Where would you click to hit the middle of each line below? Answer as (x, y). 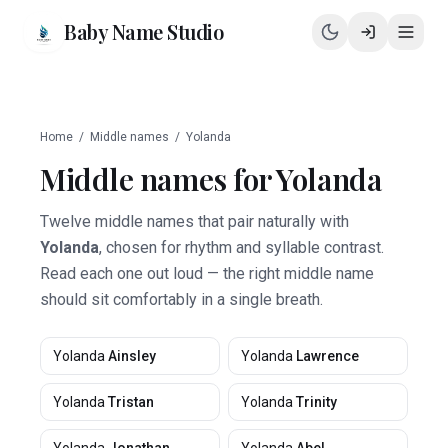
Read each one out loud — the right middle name (207, 273)
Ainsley (132, 356)
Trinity (316, 402)
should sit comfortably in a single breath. (181, 299)
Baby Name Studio (143, 31)
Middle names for (158, 179)
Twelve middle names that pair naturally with (194, 221)
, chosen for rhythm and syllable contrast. (241, 247)
